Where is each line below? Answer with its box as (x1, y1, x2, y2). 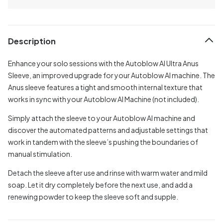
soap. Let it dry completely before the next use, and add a (8, 180, 193, 189)
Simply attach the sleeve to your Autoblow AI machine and (8, 113, 195, 122)
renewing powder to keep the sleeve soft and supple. (8, 192, 178, 201)
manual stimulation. (8, 149, 72, 158)
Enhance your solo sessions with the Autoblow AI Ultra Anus (8, 58, 199, 68)
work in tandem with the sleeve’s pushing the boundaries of (8, 137, 198, 146)
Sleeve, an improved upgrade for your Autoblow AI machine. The (8, 70, 215, 80)
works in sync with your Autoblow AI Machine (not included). (8, 94, 199, 104)
